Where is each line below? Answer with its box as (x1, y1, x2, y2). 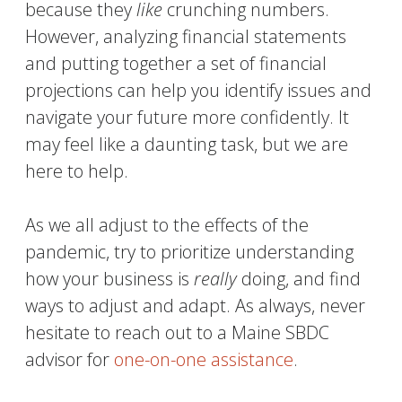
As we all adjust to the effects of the (25, 212, 310, 237)
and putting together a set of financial (25, 50, 328, 75)
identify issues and (224, 77, 372, 102)
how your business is (25, 266, 195, 291)
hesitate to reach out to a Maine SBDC (25, 319, 330, 345)
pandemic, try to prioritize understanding (25, 239, 354, 264)
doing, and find (241, 266, 362, 291)
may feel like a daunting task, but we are (25, 131, 349, 156)
